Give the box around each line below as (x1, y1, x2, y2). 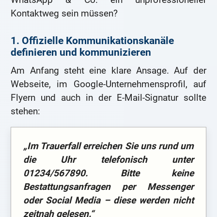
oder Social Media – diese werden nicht (23, 194, 194, 206)
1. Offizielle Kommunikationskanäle (11, 35, 174, 47)
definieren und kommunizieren (11, 46, 152, 59)
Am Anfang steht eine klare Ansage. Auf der (11, 65, 206, 77)
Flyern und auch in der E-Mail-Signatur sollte (11, 92, 206, 104)
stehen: (11, 106, 41, 117)
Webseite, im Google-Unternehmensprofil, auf (11, 78, 206, 90)
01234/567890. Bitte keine (23, 167, 194, 179)
